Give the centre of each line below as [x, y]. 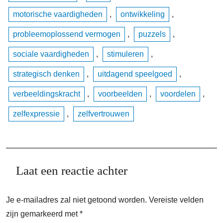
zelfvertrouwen [104, 114]
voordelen [178, 94]
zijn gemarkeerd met [43, 214]
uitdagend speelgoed [135, 74]
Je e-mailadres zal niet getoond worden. [76, 200]
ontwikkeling [143, 14]
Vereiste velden [176, 200]
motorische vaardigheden [58, 14]
